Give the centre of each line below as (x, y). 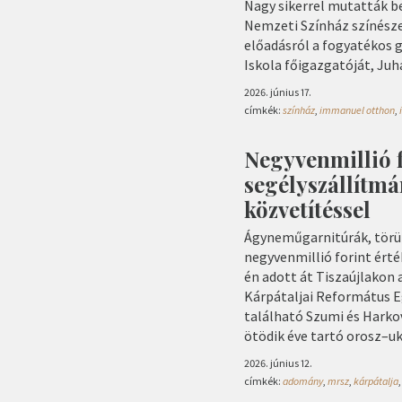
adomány (303, 380)
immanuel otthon (357, 109)
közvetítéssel (307, 209)
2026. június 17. (278, 92)
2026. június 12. (278, 363)
